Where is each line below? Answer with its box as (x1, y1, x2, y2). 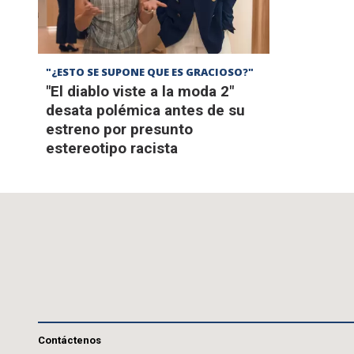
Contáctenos (38, 334, 101, 347)
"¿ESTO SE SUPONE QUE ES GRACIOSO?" (46, 65, 254, 80)
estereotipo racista (46, 139, 178, 158)
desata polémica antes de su (46, 101, 245, 120)
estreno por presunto (46, 120, 193, 139)
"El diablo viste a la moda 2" (46, 82, 234, 101)
